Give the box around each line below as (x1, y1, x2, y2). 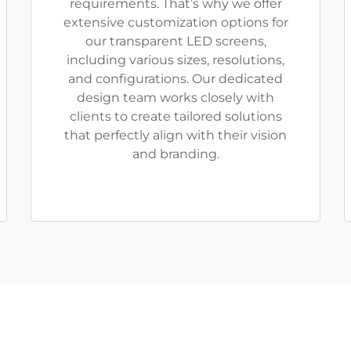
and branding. (132, 146, 219, 161)
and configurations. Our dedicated (68, 71, 283, 86)
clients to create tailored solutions (69, 108, 282, 124)
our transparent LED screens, (85, 33, 266, 49)
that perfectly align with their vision (64, 127, 287, 143)
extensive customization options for (63, 14, 288, 30)
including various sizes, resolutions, (67, 52, 284, 67)
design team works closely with (77, 89, 274, 105)
